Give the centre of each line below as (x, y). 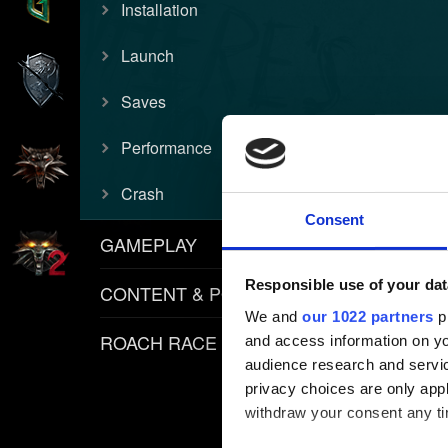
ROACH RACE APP (179, 342)
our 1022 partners (368, 316)
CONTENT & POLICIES (196, 293)
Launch (147, 56)
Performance (166, 148)
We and (273, 316)
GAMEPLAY (148, 244)
